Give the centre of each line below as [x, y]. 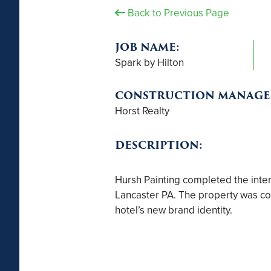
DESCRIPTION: [158, 145]
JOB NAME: [147, 47]
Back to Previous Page [177, 12]
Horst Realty [142, 111]
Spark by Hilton [149, 62]
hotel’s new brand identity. [173, 210]
